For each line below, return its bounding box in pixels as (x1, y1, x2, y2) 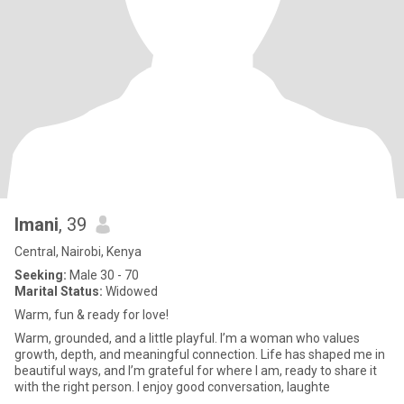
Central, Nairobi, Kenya (14, 244, 142, 259)
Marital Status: (14, 284, 103, 298)
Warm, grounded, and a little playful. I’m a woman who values (14, 331, 360, 345)
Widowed (103, 284, 158, 298)
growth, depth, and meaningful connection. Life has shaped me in (14, 347, 385, 362)
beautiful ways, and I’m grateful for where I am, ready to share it (14, 363, 377, 378)
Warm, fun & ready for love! (14, 308, 169, 322)
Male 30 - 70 (67, 268, 139, 282)
